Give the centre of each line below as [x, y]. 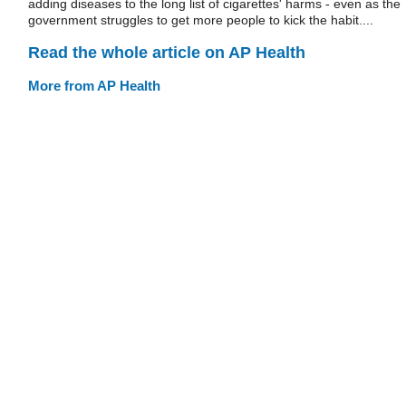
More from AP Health [94, 85]
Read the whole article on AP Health [167, 52]
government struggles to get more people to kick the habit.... [201, 20]
